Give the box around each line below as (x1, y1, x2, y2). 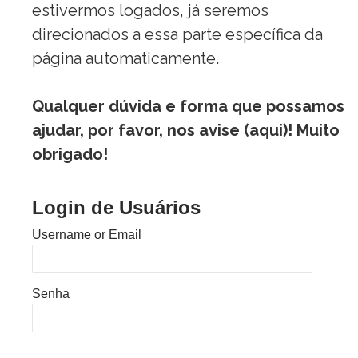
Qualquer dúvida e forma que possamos (32, 97, 344, 116)
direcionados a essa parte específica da (32, 25, 323, 44)
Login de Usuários (32, 197, 201, 218)
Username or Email (32, 228, 141, 241)
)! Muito (283, 121, 340, 140)
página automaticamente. (32, 49, 219, 68)
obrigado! (32, 145, 108, 164)
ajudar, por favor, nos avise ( (32, 121, 249, 140)
